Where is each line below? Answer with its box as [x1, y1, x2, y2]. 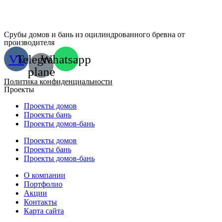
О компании [24, 170, 65, 179]
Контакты [24, 197, 57, 206]
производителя [4, 38, 55, 47]
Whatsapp [41, 52, 91, 66]
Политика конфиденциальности [4, 77, 112, 86]
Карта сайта [24, 206, 64, 215]
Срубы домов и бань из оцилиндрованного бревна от [4, 30, 185, 39]
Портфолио [24, 179, 62, 188]
